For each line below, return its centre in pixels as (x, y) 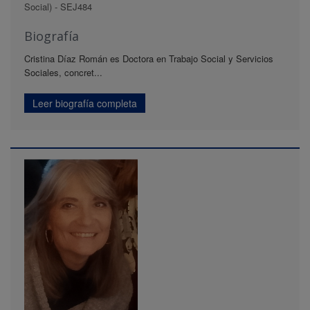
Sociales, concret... (63, 73)
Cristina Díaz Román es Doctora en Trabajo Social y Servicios (149, 59)
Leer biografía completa (85, 103)
